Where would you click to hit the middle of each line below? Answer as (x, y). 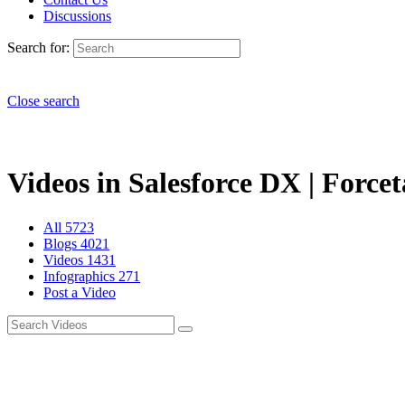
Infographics (81, 276)
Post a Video (80, 292)
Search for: (38, 47)
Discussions (77, 16)
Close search (43, 101)
